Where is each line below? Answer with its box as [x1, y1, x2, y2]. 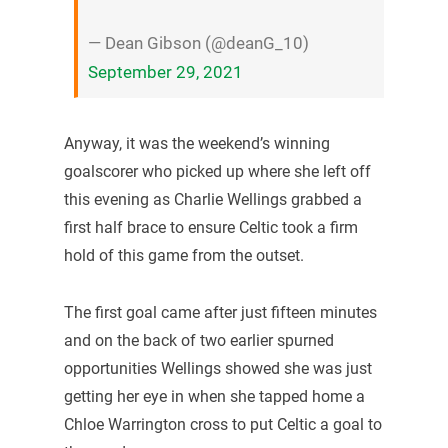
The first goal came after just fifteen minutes [63, 303, 377, 323]
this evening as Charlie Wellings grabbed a [63, 189, 362, 209]
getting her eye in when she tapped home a [63, 387, 365, 407]
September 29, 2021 [87, 61, 243, 82]
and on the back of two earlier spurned [63, 331, 334, 351]
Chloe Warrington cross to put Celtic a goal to [63, 415, 382, 435]
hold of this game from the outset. [63, 245, 304, 265]
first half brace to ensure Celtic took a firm [63, 217, 358, 237]
